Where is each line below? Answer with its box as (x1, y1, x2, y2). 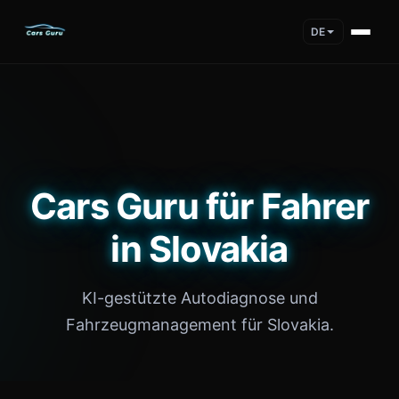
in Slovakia (110, 227, 289, 271)
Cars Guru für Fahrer (29, 184, 369, 228)
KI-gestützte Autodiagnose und (81, 289, 318, 307)
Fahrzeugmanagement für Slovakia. (65, 315, 334, 334)
